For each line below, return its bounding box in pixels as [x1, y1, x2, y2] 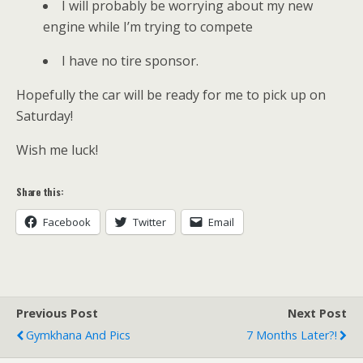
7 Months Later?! [246, 327, 337, 343]
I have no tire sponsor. [61, 52, 199, 70]
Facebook [43, 215, 91, 229]
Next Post [288, 305, 347, 321]
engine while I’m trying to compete [42, 18, 253, 36]
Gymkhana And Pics [26, 327, 130, 343]
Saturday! [16, 107, 73, 125]
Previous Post [16, 305, 98, 321]
